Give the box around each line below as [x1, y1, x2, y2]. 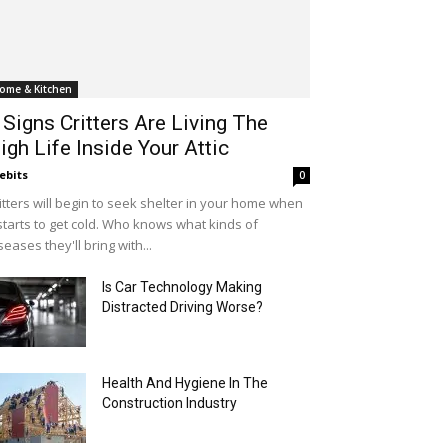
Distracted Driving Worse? [102, 299, 263, 315]
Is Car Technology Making [102, 279, 262, 295]
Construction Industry [102, 395, 237, 411]
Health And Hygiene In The [102, 375, 268, 391]
